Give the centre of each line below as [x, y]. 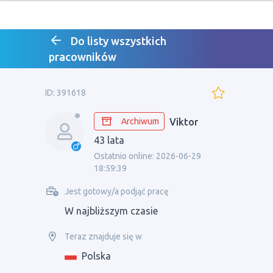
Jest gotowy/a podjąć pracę [117, 191]
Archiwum [140, 121]
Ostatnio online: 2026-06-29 [147, 156]
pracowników [83, 57]
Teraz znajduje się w [103, 236]
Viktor [183, 122]
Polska [96, 256]
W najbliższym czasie [111, 211]
